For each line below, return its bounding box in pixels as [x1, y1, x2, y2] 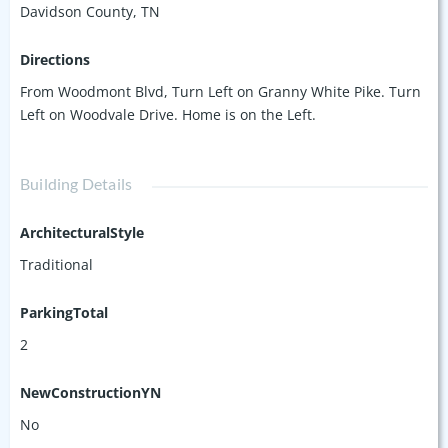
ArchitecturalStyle [20, 222, 144, 242]
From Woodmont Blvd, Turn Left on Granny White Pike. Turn [20, 81, 421, 101]
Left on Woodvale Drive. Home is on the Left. [20, 104, 316, 124]
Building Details [20, 173, 133, 193]
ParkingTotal [20, 302, 108, 322]
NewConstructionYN [20, 382, 161, 402]
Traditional [20, 254, 93, 274]
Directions [20, 49, 90, 69]
